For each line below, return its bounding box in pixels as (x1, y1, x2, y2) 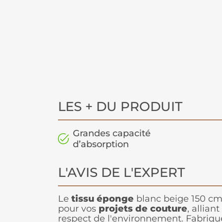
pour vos (58, 203, 99, 215)
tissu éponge (71, 193, 134, 205)
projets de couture (99, 203, 187, 215)
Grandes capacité (73, 128, 151, 139)
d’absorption (73, 139, 129, 150)
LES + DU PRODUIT (58, 99, 182, 115)
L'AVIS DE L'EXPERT (58, 165, 185, 181)
